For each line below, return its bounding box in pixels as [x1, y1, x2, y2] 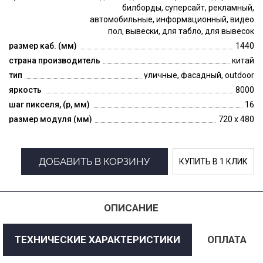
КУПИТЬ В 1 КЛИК [179, 157, 248, 166]
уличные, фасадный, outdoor [144, 70, 254, 80]
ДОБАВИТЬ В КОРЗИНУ [39, 155, 150, 167]
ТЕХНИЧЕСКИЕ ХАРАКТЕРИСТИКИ [15, 233, 180, 245]
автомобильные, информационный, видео [90, 14, 254, 24]
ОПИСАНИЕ [103, 201, 159, 214]
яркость [9, 85, 42, 95]
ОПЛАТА [207, 233, 247, 245]
